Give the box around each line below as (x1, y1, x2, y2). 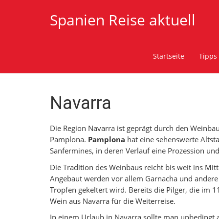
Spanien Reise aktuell (50, 9, 196, 30)
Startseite (153, 51, 184, 61)
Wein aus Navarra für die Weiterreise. (50, 196, 175, 206)
